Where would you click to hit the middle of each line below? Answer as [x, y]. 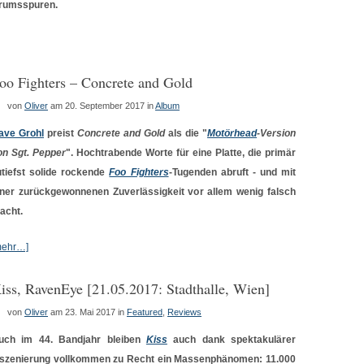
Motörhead [232, 133]
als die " [186, 133]
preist [61, 133]
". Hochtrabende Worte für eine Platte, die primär [181, 153]
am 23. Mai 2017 [83, 312]
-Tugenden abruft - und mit [232, 172]
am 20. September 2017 [97, 106]
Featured [145, 312]
